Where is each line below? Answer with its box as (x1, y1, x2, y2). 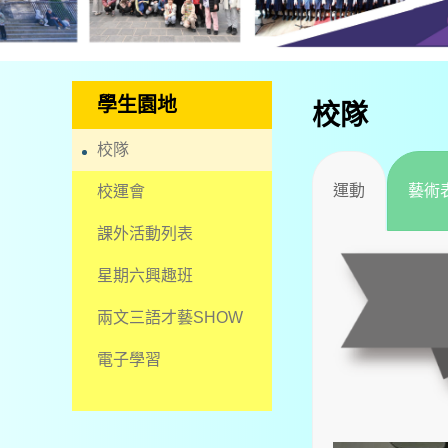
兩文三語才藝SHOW (97, 309, 243, 326)
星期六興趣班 (97, 267, 193, 284)
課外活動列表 (97, 225, 193, 242)
